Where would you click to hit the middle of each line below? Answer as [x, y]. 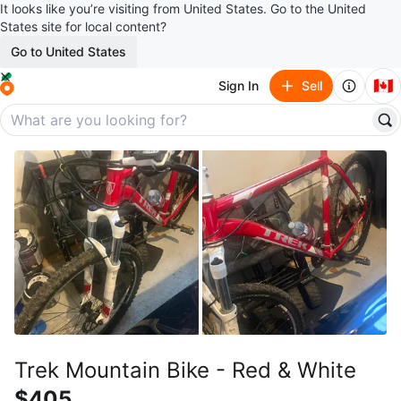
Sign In [239, 85]
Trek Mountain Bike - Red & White [185, 370]
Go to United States [68, 51]
